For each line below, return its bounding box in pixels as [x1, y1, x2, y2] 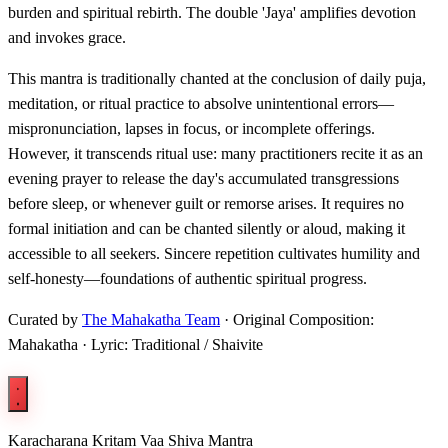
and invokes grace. [8, 29, 126, 47]
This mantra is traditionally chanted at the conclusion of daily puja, [8, 70, 426, 88]
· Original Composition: [220, 311, 374, 329]
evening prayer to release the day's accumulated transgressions [8, 170, 399, 188]
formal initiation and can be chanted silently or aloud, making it [8, 220, 405, 238]
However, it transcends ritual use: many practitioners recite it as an [8, 145, 423, 163]
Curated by [8, 311, 82, 329]
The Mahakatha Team [82, 311, 220, 329]
